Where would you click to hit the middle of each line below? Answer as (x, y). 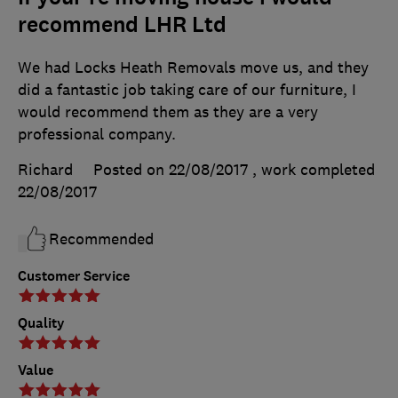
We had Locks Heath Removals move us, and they (193, 67)
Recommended (101, 239)
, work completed (314, 169)
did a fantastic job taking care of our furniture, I (187, 89)
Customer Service (74, 275)
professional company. (97, 134)
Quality (41, 322)
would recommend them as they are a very (168, 111)
